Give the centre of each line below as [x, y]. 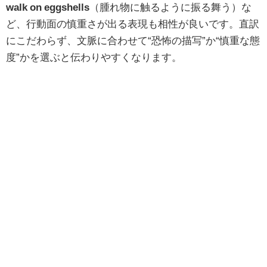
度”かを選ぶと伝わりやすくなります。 [94, 57]
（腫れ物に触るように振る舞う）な [170, 7]
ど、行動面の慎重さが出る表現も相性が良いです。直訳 [133, 23]
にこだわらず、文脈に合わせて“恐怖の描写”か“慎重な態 [133, 40]
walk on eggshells [48, 7]
